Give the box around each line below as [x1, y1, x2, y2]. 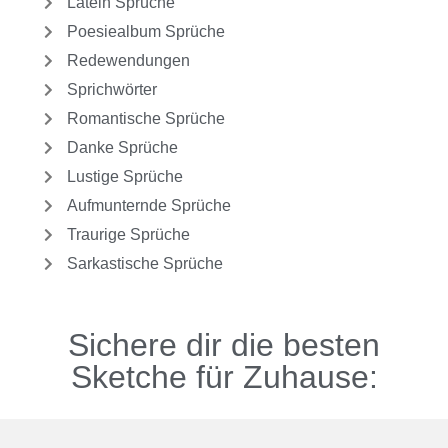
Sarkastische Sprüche [66, 255, 223, 273]
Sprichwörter [66, 81, 157, 99]
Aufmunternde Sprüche [66, 197, 231, 215]
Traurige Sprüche [66, 226, 190, 244]
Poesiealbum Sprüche [66, 23, 225, 41]
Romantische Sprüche [66, 110, 225, 128]
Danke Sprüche [66, 139, 178, 157]
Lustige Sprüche [66, 168, 183, 186]
